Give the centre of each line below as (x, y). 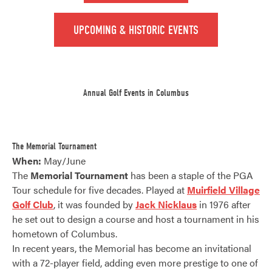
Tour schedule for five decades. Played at (100, 189)
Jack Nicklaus (166, 204)
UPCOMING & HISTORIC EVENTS (136, 30)
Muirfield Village (223, 189)
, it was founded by (94, 204)
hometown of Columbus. (65, 233)
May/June (63, 160)
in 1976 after (224, 204)
